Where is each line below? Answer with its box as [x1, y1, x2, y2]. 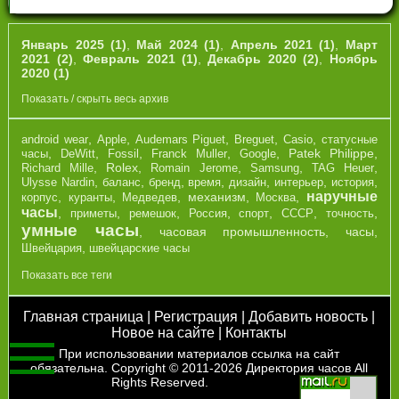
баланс [102, 175, 141, 190]
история [330, 175, 374, 190]
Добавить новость [248, 309, 369, 325]
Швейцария [21, 241, 83, 256]
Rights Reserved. [111, 375, 209, 390]
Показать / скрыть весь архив [21, 92, 169, 105]
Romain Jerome [151, 161, 238, 175]
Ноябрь [329, 51, 378, 66]
